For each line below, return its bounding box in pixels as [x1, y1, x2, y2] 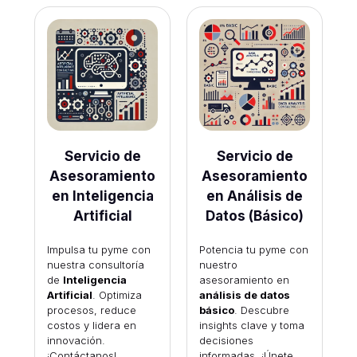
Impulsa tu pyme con [46, 242, 151, 256]
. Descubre [233, 303, 289, 316]
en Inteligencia [51, 187, 154, 204]
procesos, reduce [46, 303, 136, 316]
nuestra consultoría [46, 257, 144, 271]
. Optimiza [92, 288, 142, 301]
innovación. [46, 333, 105, 347]
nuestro [198, 257, 237, 271]
